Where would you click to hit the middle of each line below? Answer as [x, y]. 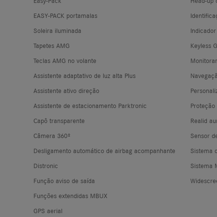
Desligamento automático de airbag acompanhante [104, 150]
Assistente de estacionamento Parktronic [90, 105]
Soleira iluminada [57, 30]
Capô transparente [59, 120]
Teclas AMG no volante [65, 60]
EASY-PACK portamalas [65, 15]
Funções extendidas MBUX [70, 195]
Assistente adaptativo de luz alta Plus [84, 75]
